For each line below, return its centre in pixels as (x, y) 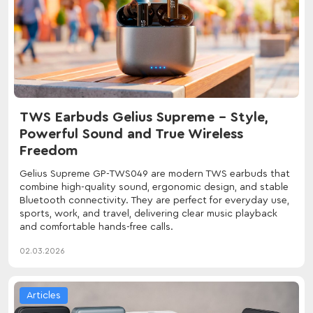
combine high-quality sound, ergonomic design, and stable (154, 188)
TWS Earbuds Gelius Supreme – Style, (144, 118)
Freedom (49, 151)
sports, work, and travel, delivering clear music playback (148, 214)
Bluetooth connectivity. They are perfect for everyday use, (154, 201)
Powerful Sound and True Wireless (131, 134)
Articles (44, 296)
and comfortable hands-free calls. (96, 227)
